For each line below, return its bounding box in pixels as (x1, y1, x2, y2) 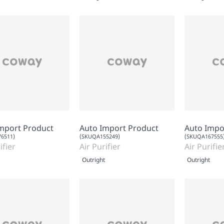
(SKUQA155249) (79, 132, 120, 140)
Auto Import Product (79, 122, 158, 133)
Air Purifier (79, 140, 120, 152)
